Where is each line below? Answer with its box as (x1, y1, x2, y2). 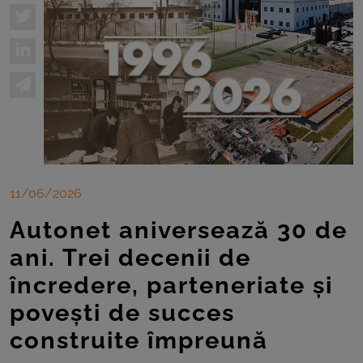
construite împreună (10, 326, 268, 354)
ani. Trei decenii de (10, 243, 251, 271)
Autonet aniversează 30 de (10, 216, 348, 244)
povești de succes (10, 298, 235, 327)
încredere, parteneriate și (10, 271, 333, 299)
